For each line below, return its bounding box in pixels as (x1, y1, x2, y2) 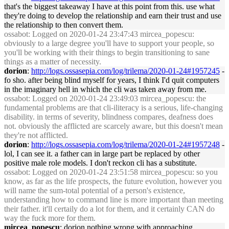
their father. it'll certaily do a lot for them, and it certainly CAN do (4, 204, 215, 213)
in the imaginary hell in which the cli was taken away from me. (4, 85, 207, 94)
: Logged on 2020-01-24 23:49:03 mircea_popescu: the (28, 94, 206, 103)
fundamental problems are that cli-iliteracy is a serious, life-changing (4, 103, 223, 112)
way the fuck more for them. (4, 214, 96, 222)
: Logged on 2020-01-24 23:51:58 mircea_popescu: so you (28, 168, 218, 176)
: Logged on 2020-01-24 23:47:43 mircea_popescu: (28, 30, 194, 38)
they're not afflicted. (4, 131, 68, 140)
